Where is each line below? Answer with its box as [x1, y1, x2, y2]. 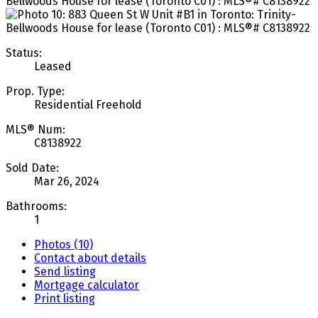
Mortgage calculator [34, 278, 139, 292]
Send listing [34, 264, 96, 278]
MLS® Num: [6, 122, 65, 136]
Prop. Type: [6, 84, 65, 98]
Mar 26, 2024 [34, 174, 99, 188]
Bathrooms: [6, 199, 67, 213]
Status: [6, 45, 42, 60]
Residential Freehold [34, 97, 142, 111]
